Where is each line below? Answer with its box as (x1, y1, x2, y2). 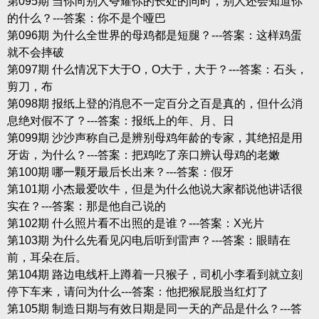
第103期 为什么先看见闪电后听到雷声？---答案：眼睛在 (6, 234, 291, 246)
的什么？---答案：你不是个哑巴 (6, 11, 166, 24)
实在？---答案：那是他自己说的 (6, 199, 166, 212)
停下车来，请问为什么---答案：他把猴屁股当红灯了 (6, 285, 268, 298)
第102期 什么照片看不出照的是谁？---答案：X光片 (6, 216, 264, 229)
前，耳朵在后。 (6, 251, 87, 263)
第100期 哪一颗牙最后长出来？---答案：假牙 (6, 165, 234, 178)
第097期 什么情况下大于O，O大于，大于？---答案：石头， (6, 63, 308, 75)
